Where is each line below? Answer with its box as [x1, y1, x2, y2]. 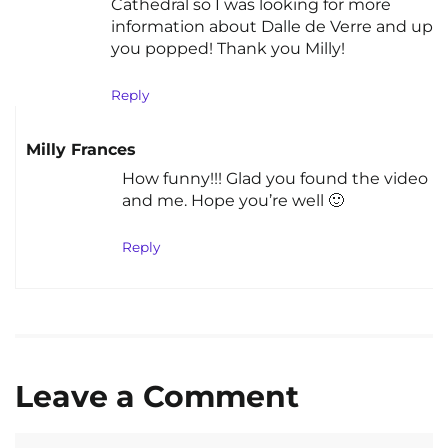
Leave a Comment [15, 378, 299, 416]
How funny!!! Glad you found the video [122, 169, 428, 189]
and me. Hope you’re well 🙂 [122, 191, 344, 211]
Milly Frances [26, 139, 136, 159]
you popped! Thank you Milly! [111, 39, 345, 59]
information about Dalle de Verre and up [111, 17, 433, 37]
